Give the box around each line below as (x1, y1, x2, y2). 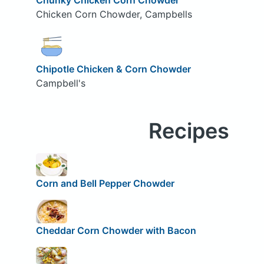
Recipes (148, 117, 229, 144)
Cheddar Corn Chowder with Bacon (35, 224, 196, 236)
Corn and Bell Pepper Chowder (35, 177, 174, 190)
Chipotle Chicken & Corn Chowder (35, 62, 191, 75)
